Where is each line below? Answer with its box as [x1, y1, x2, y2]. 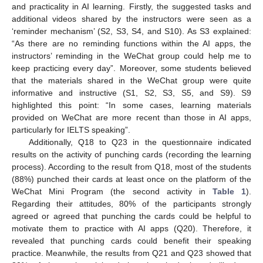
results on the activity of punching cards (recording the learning [12, 149, 251, 159]
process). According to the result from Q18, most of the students [12, 161, 251, 171]
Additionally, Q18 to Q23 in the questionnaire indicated [28, 137, 251, 147]
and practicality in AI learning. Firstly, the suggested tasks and [12, 1, 251, 11]
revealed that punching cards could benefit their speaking [12, 235, 251, 245]
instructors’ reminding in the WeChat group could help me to [12, 50, 251, 60]
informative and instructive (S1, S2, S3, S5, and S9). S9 [12, 87, 251, 97]
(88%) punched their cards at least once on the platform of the [12, 174, 251, 184]
